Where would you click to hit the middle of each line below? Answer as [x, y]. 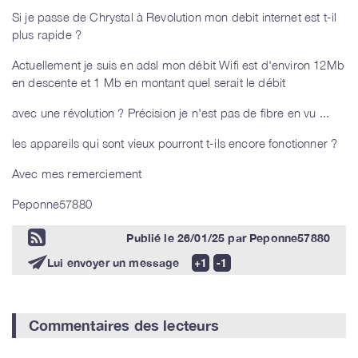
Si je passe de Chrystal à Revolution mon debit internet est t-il [175, 17]
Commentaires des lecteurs [124, 326]
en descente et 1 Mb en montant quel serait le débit [149, 83]
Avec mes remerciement [77, 174]
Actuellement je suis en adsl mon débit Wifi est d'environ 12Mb [178, 65]
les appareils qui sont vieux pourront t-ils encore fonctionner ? [175, 143]
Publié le [152, 237]
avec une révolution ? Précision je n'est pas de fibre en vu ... [171, 113]
